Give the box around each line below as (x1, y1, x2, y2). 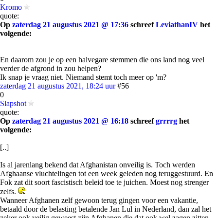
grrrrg (156, 117, 177, 125)
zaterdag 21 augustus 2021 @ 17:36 (12, 20, 128, 29)
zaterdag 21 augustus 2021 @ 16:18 (12, 117, 128, 125)
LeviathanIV (156, 20, 198, 29)
